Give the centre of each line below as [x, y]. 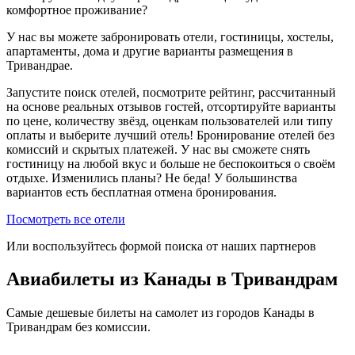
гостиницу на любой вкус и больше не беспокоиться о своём [171, 163]
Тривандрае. [40, 65]
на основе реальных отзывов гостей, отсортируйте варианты [171, 106]
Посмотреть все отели [66, 219]
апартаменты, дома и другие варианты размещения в [150, 51]
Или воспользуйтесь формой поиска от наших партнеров [161, 246]
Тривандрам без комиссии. [78, 327]
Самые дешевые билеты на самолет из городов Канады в [160, 313]
